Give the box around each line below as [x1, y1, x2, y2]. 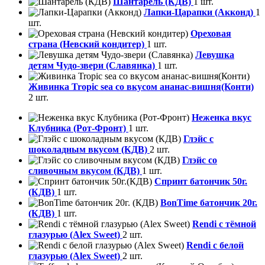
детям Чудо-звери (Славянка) [28, 60, 157, 71]
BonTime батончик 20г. [160, 198, 257, 208]
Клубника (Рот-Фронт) [28, 123, 128, 134]
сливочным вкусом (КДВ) [28, 166, 142, 176]
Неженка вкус [192, 112, 251, 123]
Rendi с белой [186, 240, 244, 251]
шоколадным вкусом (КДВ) [28, 144, 150, 155]
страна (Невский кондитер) [28, 39, 147, 50]
